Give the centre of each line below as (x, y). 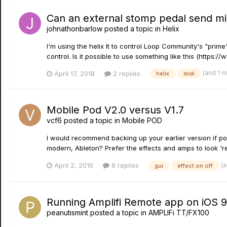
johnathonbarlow (74, 28)
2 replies (126, 73)
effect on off (195, 166)
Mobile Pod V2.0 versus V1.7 (115, 110)
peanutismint (67, 213)
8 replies (124, 165)
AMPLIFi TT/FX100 (179, 213)
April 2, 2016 (74, 165)
